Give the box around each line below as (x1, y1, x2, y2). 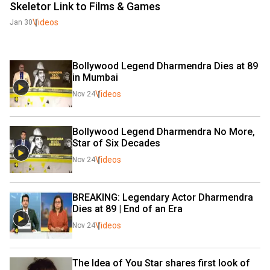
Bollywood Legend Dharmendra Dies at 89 (72, 60, 258, 72)
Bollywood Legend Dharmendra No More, (72, 126, 255, 137)
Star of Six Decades (72, 137, 163, 149)
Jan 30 (10, 18, 33, 27)
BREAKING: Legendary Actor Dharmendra (72, 192, 253, 203)
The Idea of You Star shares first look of (72, 257, 250, 269)
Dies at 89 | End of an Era (72, 203, 183, 215)
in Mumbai (72, 72, 121, 83)
